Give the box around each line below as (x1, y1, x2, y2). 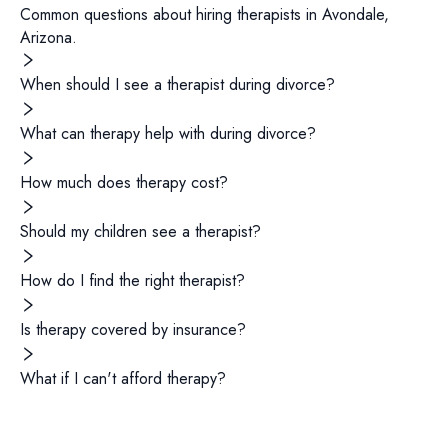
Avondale (322, 3, 384, 26)
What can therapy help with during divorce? (20, 122, 316, 145)
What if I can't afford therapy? (20, 367, 226, 390)
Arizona (20, 26, 72, 49)
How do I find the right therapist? (20, 269, 245, 292)
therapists (237, 3, 301, 26)
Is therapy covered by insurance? (20, 318, 246, 341)
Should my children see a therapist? (20, 220, 261, 243)
